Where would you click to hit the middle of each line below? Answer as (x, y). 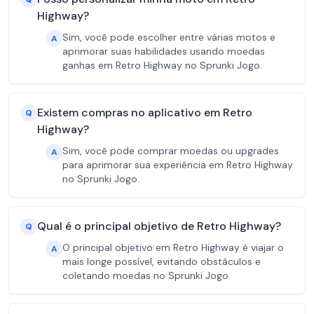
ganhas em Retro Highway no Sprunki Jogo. (162, 65)
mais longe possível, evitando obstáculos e (162, 261)
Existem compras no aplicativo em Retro (145, 112)
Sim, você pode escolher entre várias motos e (169, 37)
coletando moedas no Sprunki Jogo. (146, 275)
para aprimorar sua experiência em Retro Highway (178, 165)
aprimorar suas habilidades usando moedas (164, 51)
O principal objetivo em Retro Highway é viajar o (173, 247)
